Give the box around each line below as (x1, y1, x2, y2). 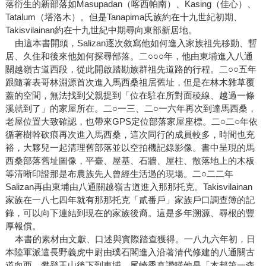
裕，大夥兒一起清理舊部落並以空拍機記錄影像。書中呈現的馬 (5, 142, 255, 153)
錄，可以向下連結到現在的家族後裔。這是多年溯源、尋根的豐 (5, 208, 255, 218)
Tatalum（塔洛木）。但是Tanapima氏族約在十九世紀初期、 (5, 12, 242, 23)
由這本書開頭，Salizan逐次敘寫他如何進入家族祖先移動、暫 (5, 38, 257, 49)
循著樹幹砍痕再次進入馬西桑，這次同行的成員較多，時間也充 (5, 129, 255, 140)
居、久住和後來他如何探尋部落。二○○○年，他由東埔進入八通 (5, 51, 253, 62)
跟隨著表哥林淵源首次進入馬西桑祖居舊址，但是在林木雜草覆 (5, 77, 255, 88)
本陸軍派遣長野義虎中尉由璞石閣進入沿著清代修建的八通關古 (5, 247, 255, 258)
